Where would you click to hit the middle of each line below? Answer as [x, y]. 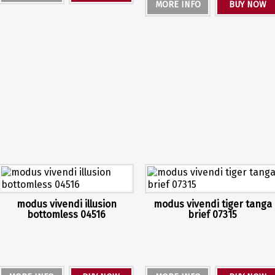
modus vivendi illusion [66, 204]
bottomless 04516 [67, 214]
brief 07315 [213, 214]
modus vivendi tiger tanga [212, 204]
